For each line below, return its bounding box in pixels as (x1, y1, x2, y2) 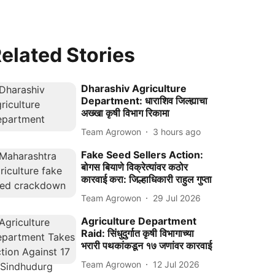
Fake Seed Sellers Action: (81, 149, 204, 161)
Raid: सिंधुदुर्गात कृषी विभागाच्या (81, 227, 195, 239)
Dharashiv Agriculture (81, 82, 187, 95)
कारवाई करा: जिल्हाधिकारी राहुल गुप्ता (81, 173, 212, 185)
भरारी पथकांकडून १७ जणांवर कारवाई (81, 239, 212, 252)
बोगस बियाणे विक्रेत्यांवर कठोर (81, 161, 188, 173)
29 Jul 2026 (153, 192, 201, 203)
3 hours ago (153, 126, 201, 137)
